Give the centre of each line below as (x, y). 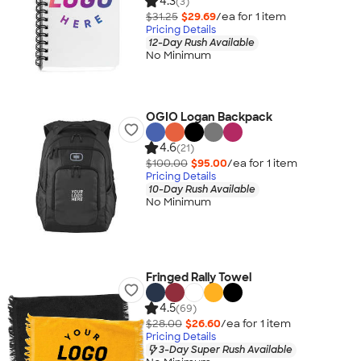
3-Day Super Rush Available (225, 349)
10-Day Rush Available (201, 189)
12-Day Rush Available (201, 42)
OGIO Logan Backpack (209, 117)
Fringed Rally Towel (198, 277)
